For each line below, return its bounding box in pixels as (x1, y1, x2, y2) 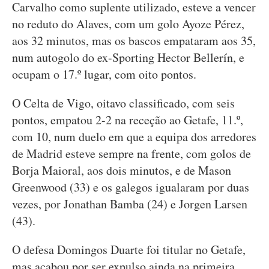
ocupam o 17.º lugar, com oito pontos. (12, 66, 196, 82)
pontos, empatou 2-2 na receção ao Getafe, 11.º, (12, 112, 243, 128)
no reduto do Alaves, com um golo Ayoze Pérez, (12, 16, 244, 32)
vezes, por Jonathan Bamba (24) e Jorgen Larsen (12, 196, 247, 212)
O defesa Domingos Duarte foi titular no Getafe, (12, 241, 246, 258)
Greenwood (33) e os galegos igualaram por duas (12, 179, 249, 195)
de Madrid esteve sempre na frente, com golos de (12, 145, 251, 162)
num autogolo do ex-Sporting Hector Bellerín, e (12, 49, 244, 65)
